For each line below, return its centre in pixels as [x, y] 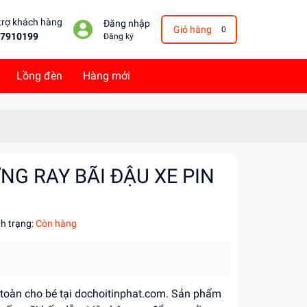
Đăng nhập [126, 24]
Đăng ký [118, 36]
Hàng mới [107, 76]
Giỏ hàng [192, 29]
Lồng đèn [39, 76]
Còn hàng [56, 223]
